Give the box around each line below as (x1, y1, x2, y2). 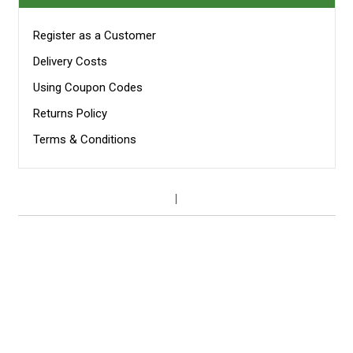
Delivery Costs (33, 54, 108, 69)
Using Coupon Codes (33, 80, 143, 95)
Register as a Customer (33, 28, 157, 43)
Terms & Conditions (33, 132, 137, 147)
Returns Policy (33, 106, 108, 121)
